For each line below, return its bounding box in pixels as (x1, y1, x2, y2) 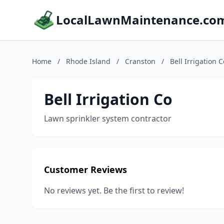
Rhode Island (66, 56, 110, 66)
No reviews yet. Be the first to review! (44, 185, 184, 196)
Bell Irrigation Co (44, 89, 172, 109)
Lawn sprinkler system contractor (44, 113, 171, 124)
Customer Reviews (44, 163, 127, 175)
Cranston (125, 56, 155, 66)
